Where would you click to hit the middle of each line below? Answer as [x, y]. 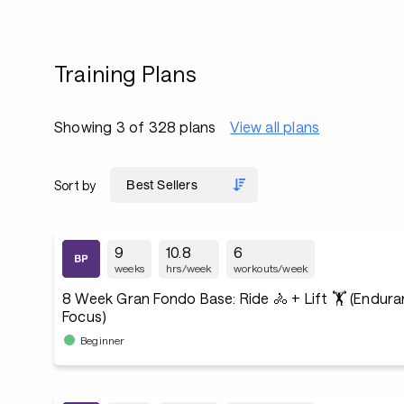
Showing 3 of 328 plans [135, 127]
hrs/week [189, 268]
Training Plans [125, 73]
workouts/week [271, 268]
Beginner [103, 340]
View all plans [275, 127]
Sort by [75, 185]
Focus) [85, 316]
